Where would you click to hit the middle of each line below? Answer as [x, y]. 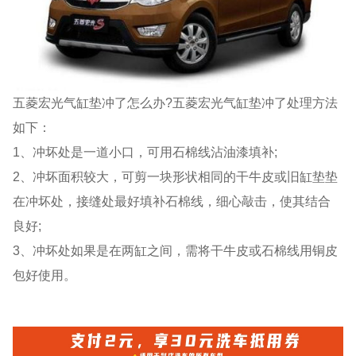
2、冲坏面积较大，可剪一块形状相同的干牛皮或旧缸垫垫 [176, 177]
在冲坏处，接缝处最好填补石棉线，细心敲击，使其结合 [172, 201]
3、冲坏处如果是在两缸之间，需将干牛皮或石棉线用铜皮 [176, 251]
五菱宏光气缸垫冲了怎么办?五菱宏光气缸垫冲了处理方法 [176, 103]
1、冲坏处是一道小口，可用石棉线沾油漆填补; [145, 152]
